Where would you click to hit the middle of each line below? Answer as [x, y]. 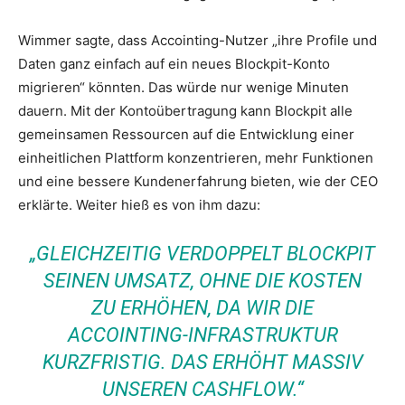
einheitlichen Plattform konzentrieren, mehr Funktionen [196, 157]
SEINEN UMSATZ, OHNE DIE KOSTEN [202, 280]
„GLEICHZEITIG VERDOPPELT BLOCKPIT [202, 253]
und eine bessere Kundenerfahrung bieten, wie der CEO [198, 181]
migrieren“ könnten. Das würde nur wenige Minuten [184, 87]
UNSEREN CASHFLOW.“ [202, 389]
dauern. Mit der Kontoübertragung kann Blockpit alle [185, 110]
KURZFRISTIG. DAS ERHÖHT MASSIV [202, 362]
